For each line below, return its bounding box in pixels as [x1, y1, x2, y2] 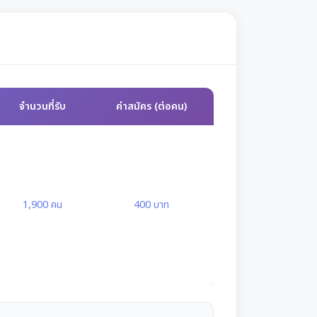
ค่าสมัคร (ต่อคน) [115, 99, 187, 115]
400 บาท [133, 197, 169, 214]
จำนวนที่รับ [18, 99, 66, 115]
